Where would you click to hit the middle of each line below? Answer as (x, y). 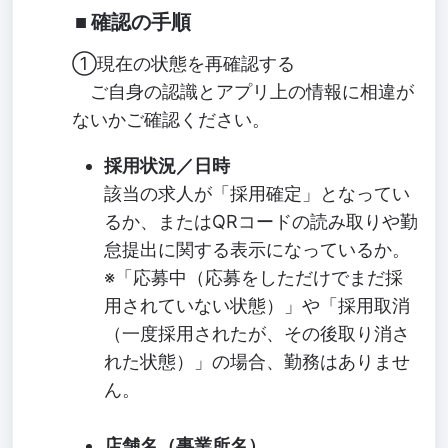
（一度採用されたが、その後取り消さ (257, 333)
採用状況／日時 (167, 165)
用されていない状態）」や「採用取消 (257, 305)
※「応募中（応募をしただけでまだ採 (254, 277)
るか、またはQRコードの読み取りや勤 (261, 221)
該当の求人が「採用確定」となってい (257, 193)
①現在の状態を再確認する (184, 63)
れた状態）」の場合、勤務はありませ (257, 361)
